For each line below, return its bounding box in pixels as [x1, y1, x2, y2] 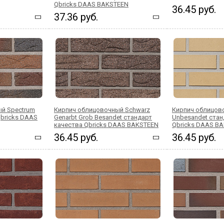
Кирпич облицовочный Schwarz [54, 106, 150, 113]
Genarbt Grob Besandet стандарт [54, 113, 152, 121]
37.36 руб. [54, 11, 98, 23]
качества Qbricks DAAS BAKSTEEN [54, 121, 158, 128]
